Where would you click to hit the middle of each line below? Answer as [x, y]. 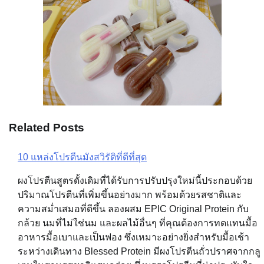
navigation [44, 193]
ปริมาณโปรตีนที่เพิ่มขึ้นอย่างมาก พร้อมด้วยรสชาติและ [130, 194]
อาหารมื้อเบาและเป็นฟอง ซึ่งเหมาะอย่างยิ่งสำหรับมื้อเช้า [133, 237]
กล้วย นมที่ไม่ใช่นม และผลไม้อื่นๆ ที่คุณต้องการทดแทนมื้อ [138, 223]
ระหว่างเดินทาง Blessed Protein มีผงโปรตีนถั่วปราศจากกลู [139, 251]
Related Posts [47, 128]
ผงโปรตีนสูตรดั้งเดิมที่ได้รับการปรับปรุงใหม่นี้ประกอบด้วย [135, 180]
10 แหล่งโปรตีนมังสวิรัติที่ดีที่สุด [82, 157]
